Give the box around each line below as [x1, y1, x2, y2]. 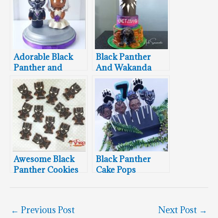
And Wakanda [96, 62, 151, 73]
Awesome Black [14, 153, 74, 164]
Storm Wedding [14, 73, 76, 84]
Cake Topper [14, 83, 64, 94]
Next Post [158, 204, 199, 216]
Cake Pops [96, 164, 136, 175]
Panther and [14, 62, 62, 73]
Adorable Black [14, 51, 73, 62]
